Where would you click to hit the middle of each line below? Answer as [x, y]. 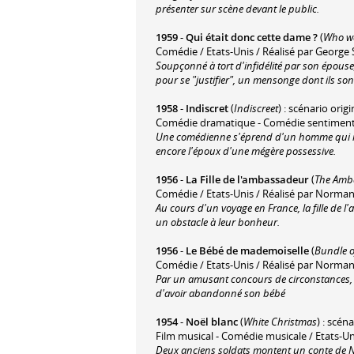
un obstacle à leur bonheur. [218, 222]
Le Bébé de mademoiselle [247, 250]
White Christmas [280, 321]
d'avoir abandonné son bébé [220, 293]
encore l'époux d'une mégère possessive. [246, 151]
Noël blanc [212, 321]
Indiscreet [256, 108]
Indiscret [207, 108]
